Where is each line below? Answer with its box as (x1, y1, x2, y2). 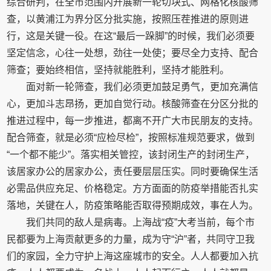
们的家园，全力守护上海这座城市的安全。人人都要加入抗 (7, 251, 259, 261)
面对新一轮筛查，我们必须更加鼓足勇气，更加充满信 (26, 82, 259, 92)
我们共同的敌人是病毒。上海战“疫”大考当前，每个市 (26, 217, 255, 227)
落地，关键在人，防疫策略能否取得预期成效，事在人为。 (7, 200, 259, 211)
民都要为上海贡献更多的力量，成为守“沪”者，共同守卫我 (7, 234, 255, 244)
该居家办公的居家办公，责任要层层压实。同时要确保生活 (7, 166, 259, 177)
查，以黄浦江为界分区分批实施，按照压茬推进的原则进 (7, 14, 249, 24)
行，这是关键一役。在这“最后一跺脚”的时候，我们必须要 (7, 31, 255, 41)
